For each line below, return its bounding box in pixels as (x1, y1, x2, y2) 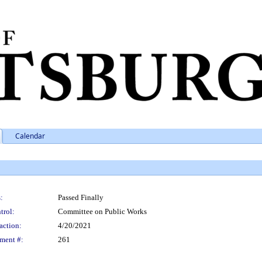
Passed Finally (58, 193, 104, 202)
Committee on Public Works (58, 207, 147, 216)
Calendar (15, 131, 45, 141)
